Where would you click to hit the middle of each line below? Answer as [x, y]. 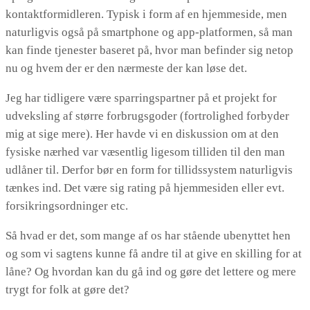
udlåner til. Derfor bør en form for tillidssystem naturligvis [149, 170]
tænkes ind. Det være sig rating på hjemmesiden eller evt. [145, 188]
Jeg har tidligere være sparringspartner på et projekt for [141, 98]
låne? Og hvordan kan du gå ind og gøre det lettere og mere [151, 272]
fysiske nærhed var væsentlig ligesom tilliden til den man [145, 152]
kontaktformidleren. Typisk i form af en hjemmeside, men [146, 15]
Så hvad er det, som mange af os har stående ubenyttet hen [148, 236]
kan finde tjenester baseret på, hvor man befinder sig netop [149, 51]
